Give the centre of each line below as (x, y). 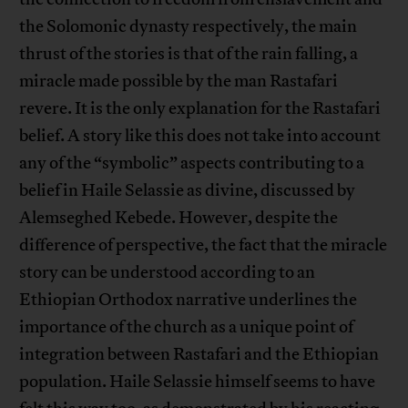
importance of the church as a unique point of (187, 327)
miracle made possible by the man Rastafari (179, 82)
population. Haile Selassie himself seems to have (198, 382)
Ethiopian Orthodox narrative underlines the (189, 300)
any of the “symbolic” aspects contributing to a (192, 163)
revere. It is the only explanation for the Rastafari (200, 109)
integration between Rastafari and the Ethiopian (199, 355)
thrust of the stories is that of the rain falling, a (189, 54)
